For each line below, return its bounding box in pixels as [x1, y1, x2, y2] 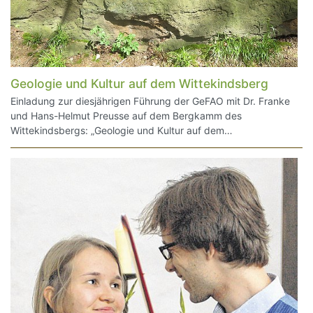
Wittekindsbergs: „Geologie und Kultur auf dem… [10, 124, 233, 136]
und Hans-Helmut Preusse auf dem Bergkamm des [10, 109, 242, 122]
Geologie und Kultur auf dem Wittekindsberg [10, 76, 268, 92]
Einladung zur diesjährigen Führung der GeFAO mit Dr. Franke [10, 94, 290, 107]
